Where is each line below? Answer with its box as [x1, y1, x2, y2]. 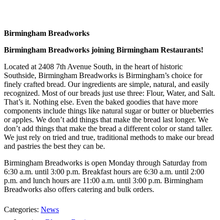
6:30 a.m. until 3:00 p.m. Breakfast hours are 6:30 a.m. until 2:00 [4, 167, 204, 176]
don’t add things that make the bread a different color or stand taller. [4, 124, 213, 133]
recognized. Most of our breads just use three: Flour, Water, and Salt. [4, 89, 215, 98]
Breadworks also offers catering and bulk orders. [4, 185, 156, 194]
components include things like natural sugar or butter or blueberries [4, 107, 214, 115]
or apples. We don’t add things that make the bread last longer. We [4, 115, 208, 124]
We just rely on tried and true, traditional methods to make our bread [4, 133, 214, 142]
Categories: [4, 205, 39, 214]
